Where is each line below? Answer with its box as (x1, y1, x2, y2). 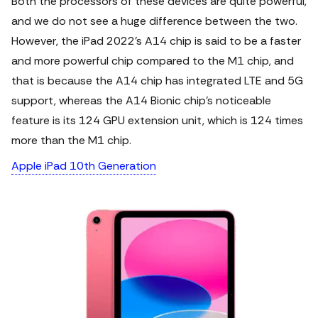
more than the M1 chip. (11, 133, 131, 148)
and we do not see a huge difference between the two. (11, 13, 297, 28)
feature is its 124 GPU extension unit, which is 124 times (11, 113, 303, 128)
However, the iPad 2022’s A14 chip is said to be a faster (11, 33, 301, 48)
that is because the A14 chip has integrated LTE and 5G (11, 73, 303, 88)
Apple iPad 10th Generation (11, 158, 156, 173)
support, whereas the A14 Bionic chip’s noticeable (11, 93, 271, 108)
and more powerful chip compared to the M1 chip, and (11, 53, 294, 68)
